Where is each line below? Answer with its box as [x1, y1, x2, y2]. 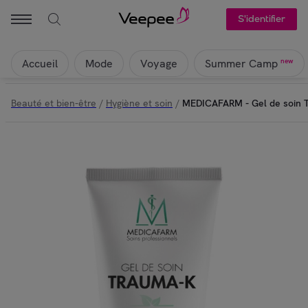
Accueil [22, 56, 58, 71]
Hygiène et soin [106, 96, 173, 109]
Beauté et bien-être [11, 96, 96, 109]
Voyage [140, 56, 177, 71]
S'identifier [237, 13, 285, 25]
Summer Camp [205, 56, 278, 71]
